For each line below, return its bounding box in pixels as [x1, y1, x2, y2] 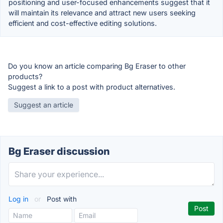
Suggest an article [14, 100, 73, 109]
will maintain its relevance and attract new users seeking [8, 8, 196, 17]
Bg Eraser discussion [8, 145, 110, 157]
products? [8, 72, 42, 81]
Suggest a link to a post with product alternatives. [8, 82, 175, 91]
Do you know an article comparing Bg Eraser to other [8, 61, 186, 70]
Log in [8, 194, 30, 203]
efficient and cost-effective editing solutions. [8, 18, 157, 27]
